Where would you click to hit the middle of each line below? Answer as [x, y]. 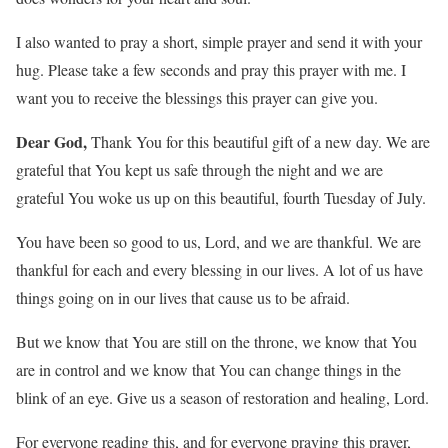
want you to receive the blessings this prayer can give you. [197, 98]
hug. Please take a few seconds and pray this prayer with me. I [211, 70]
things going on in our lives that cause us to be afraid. [183, 298]
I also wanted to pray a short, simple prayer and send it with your [219, 42]
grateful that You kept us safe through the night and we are [199, 170]
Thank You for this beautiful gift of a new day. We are [258, 142]
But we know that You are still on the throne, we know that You [216, 342]
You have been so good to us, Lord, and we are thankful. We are [218, 242]
